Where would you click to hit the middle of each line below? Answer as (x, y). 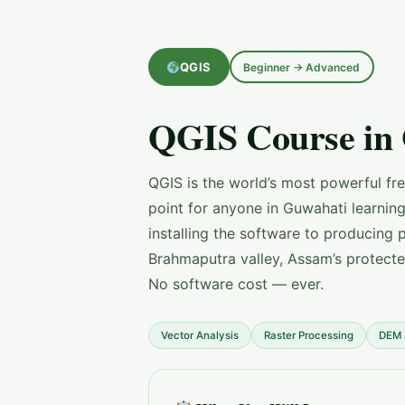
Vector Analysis (200, 335)
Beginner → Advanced (302, 67)
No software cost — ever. (236, 284)
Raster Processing (309, 335)
